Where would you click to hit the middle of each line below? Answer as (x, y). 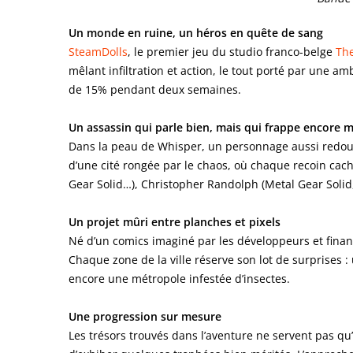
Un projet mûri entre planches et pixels (175, 221)
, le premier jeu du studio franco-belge (232, 51)
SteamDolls (98, 51)
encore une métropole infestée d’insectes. (179, 278)
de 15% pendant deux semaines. (155, 89)
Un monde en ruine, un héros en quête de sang (196, 32)
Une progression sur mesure (145, 316)
